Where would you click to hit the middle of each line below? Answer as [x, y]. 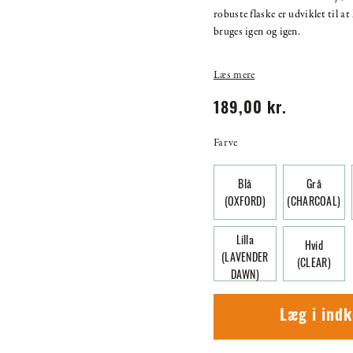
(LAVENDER [245, 256]
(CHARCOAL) [314, 200]
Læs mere [234, 75]
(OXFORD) [245, 200]
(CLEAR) [314, 262]
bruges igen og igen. [257, 32]
